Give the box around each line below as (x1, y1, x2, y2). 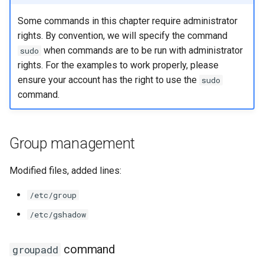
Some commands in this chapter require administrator (17, 15, 237, 27)
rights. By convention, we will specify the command (17, 29, 227, 41)
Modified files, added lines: (9, 165, 121, 176)
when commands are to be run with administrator (41, 44, 243, 56)
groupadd (12, 243, 58, 256)
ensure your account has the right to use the (17, 74, 199, 85)
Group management (9, 135, 135, 152)
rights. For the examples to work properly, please (17, 59, 219, 71)
